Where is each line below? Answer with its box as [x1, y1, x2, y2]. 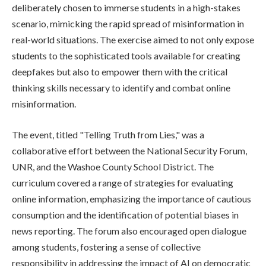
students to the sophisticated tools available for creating [12, 50, 240, 62]
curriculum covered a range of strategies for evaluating [12, 176, 233, 188]
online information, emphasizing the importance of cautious [12, 192, 251, 204]
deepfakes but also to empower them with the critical [12, 66, 227, 78]
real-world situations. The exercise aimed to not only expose [12, 34, 254, 46]
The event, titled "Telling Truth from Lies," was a [12, 128, 204, 140]
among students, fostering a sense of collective [12, 240, 201, 252]
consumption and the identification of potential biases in [12, 208, 239, 220]
